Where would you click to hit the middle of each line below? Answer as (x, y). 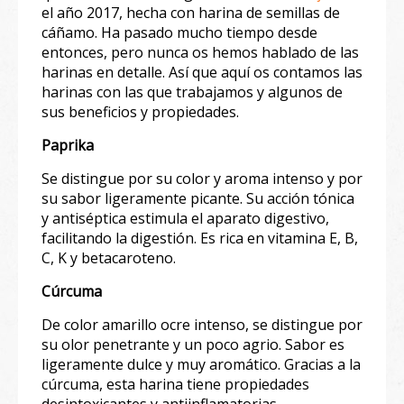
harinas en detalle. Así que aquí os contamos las (202, 72)
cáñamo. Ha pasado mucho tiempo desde (179, 32)
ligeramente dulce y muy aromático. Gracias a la (201, 364)
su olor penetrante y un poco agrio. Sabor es (193, 344)
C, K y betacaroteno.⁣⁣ (109, 257)
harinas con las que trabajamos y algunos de (192, 92)
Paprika (68, 145)
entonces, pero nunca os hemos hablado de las (200, 52)
